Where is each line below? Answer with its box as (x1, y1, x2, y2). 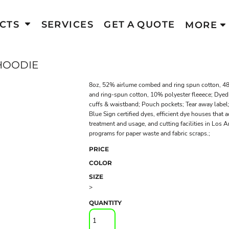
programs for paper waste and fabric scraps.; (89, 129, 210, 138)
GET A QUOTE (104, 19, 175, 31)
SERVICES (41, 19, 94, 31)
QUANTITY (89, 199, 122, 207)
